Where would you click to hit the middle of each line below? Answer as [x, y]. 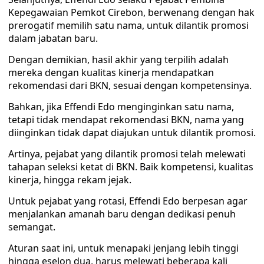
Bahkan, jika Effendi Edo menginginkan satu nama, [121, 107]
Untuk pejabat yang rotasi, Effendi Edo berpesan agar [128, 201]
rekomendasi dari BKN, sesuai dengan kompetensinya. [130, 85]
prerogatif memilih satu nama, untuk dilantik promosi [128, 25]
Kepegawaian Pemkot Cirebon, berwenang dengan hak [131, 12]
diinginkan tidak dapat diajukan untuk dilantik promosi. [132, 133]
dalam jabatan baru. [53, 38]
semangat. [32, 227]
